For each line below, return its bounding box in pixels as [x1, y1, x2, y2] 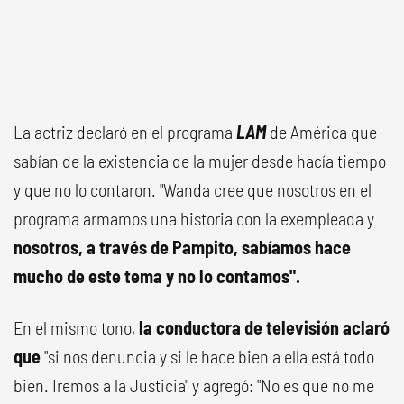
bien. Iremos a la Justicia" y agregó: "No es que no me [14, 374, 374, 396]
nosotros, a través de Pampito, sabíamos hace [14, 236, 351, 258]
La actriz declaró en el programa [14, 121, 236, 142]
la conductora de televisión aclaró [139, 317, 390, 338]
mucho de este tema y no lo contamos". [14, 265, 300, 287]
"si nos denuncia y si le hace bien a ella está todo [41, 345, 374, 367]
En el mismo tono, [14, 317, 139, 338]
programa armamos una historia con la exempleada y [14, 207, 374, 229]
